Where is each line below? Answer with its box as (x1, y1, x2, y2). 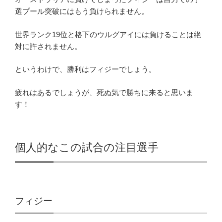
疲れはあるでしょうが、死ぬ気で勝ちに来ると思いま (15, 88, 193, 97)
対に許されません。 (15, 42, 82, 51)
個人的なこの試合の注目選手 (15, 141, 159, 154)
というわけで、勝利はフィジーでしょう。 (15, 65, 156, 74)
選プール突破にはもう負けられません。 (15, 7, 149, 16)
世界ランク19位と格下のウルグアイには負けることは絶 (15, 30, 201, 39)
